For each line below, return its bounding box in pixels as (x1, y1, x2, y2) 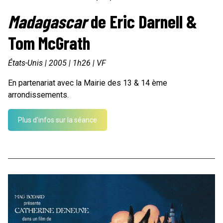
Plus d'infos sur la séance (18, 115, 97, 124)
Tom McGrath (8, 31, 90, 53)
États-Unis (8, 58, 43, 68)
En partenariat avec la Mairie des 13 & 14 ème (8, 78, 167, 88)
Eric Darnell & (110, 10, 197, 32)
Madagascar (8, 10, 87, 32)
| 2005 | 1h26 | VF (43, 58, 106, 68)
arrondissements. (8, 90, 69, 100)
